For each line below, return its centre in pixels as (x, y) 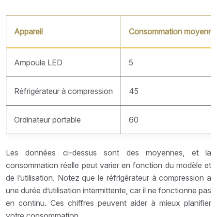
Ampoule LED (38, 62)
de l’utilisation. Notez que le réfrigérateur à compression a (108, 178)
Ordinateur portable (47, 119)
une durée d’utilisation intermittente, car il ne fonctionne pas (108, 190)
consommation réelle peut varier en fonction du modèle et (108, 165)
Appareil (28, 31)
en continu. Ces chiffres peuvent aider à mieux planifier (108, 203)
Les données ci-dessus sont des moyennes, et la (108, 152)
